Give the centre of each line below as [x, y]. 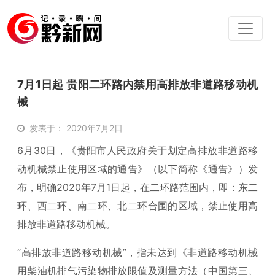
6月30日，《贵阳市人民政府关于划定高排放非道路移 [137, 150]
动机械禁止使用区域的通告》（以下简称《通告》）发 [137, 169]
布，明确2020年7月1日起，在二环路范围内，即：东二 [137, 187]
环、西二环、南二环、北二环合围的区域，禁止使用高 [137, 206]
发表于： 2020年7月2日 [76, 128]
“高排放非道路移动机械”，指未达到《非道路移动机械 [137, 252]
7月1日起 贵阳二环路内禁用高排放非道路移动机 [137, 84]
